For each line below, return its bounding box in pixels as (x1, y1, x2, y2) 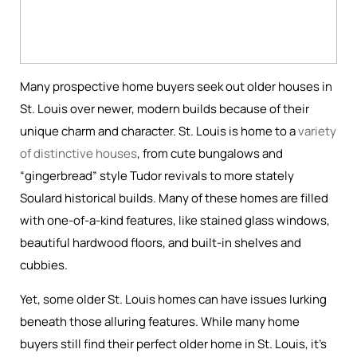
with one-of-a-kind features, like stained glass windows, (20, 212, 330, 229)
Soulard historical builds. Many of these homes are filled (20, 190, 328, 206)
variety (298, 123, 336, 139)
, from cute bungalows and (137, 145, 283, 162)
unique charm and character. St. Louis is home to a (20, 123, 298, 139)
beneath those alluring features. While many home (20, 313, 300, 330)
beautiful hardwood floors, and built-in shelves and (20, 234, 301, 251)
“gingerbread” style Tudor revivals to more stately (20, 167, 294, 184)
